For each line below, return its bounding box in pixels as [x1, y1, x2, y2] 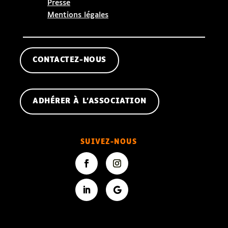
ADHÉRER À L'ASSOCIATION [33, 98, 147, 105]
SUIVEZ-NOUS [80, 139, 137, 146]
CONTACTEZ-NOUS [33, 56, 106, 64]
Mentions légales [47, 11, 108, 19]
